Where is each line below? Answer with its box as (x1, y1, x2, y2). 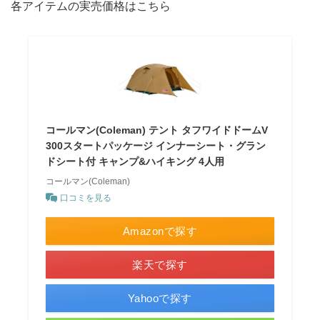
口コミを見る (60, 192, 112, 203)
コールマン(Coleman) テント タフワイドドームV (46, 124, 269, 136)
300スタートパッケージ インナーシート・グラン (46, 139, 266, 151)
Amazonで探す (122, 224, 198, 237)
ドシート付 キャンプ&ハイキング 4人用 (46, 155, 225, 167)
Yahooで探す (127, 291, 192, 304)
